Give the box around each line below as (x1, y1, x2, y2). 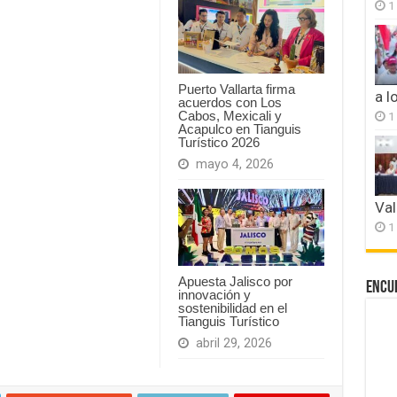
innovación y (177, 287, 251, 303)
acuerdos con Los (177, 94, 282, 110)
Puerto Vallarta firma (177, 81, 295, 97)
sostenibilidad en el (177, 300, 287, 316)
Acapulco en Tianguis (177, 121, 301, 136)
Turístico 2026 (177, 134, 260, 150)
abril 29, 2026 (195, 336, 272, 352)
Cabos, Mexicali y (177, 107, 282, 123)
